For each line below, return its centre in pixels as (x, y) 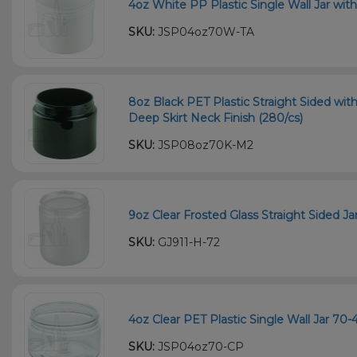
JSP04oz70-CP (200, 346)
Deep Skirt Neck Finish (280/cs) (216, 118)
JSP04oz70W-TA (205, 32)
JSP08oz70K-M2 (204, 145)
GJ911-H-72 (188, 242)
